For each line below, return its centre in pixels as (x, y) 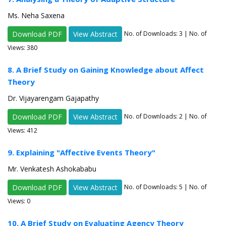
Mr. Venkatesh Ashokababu (52, 169)
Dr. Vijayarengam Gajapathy (53, 98)
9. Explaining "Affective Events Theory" (81, 153)
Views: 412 (22, 131)
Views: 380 (22, 48)
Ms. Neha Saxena (36, 16)
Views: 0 (19, 201)
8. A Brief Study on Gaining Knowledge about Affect (106, 70)
